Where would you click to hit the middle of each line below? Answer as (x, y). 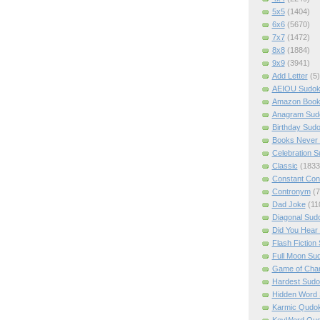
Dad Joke (289, 204)
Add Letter (290, 75)
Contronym (291, 191)
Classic (285, 165)
